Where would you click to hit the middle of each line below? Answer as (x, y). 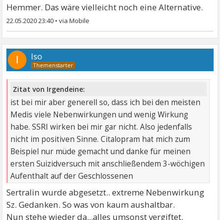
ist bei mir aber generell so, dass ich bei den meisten (106, 103)
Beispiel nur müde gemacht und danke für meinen (101, 152)
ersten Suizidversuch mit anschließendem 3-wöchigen (108, 164)
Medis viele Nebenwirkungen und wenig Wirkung (99, 115)
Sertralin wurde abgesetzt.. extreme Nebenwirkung (106, 192)
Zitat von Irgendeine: (49, 89)
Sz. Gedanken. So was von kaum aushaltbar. (91, 205)
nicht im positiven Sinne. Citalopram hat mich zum (100, 139)
